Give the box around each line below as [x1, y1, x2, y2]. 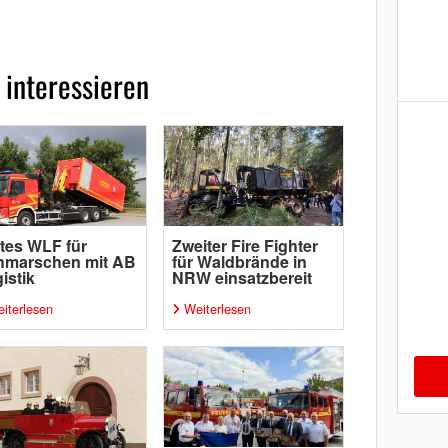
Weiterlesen [183, 299, 251, 318]
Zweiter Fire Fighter [171, 234, 318, 257]
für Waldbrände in [171, 250, 307, 273]
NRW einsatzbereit [171, 266, 312, 289]
